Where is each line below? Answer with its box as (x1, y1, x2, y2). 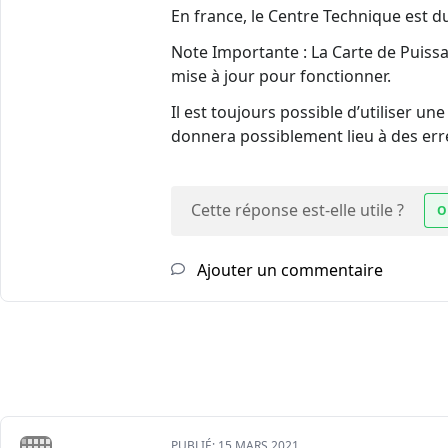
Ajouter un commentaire (193, 259, 383, 282)
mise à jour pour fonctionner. (171, 65, 391, 88)
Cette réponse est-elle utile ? (191, 199, 404, 222)
